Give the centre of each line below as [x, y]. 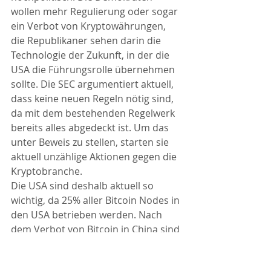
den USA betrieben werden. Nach [88, 215]
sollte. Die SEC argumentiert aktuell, [93, 84]
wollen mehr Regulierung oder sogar [96, 12]
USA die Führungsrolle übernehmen [94, 70]
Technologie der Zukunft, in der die [91, 55]
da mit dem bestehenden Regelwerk [94, 113]
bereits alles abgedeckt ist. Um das [91, 128]
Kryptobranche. [47, 171]
